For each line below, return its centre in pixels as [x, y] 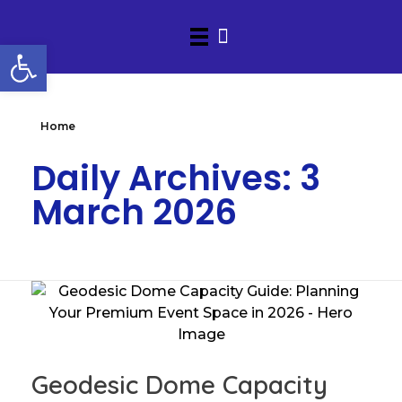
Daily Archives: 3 [176, 178]
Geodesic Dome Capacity [179, 385]
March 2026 [134, 212]
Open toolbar [61, 52]
